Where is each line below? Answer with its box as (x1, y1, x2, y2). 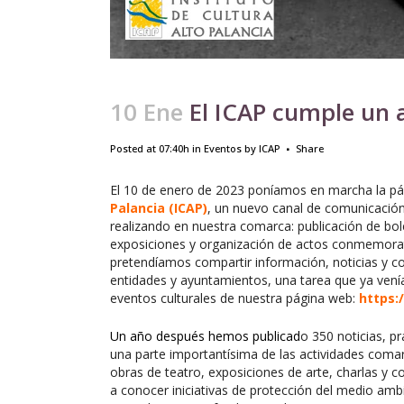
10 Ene (110, 95, 183, 128)
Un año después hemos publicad (110, 326, 300, 344)
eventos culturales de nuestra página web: (110, 289, 359, 307)
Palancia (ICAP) (110, 198, 207, 216)
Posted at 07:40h (110, 141, 189, 155)
